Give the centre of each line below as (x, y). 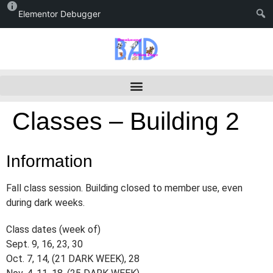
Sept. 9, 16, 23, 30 (44, 244)
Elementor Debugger (59, 14)
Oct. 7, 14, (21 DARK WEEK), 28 (73, 259)
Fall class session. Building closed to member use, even (124, 188)
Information (49, 161)
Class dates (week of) (53, 229)
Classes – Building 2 (126, 121)
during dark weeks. (45, 203)
